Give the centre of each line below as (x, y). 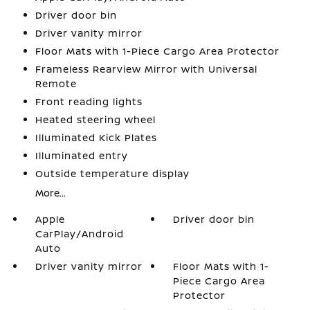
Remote (56, 83)
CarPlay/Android (79, 234)
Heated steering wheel (95, 119)
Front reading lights (89, 101)
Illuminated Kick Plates (96, 137)
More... (50, 193)
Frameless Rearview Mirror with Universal (146, 69)
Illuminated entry (81, 155)
